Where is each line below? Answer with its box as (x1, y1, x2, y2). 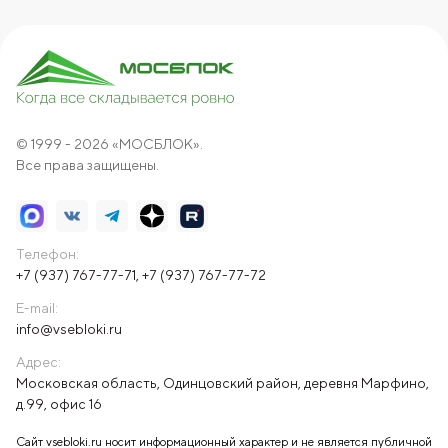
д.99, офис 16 (16, 396, 102, 413)
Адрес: (16, 354, 61, 371)
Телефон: (16, 246, 79, 263)
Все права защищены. (16, 157, 159, 174)
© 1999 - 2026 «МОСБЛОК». (16, 136, 203, 153)
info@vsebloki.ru (16, 321, 122, 338)
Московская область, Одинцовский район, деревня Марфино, (16, 375, 429, 392)
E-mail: (16, 300, 58, 317)
